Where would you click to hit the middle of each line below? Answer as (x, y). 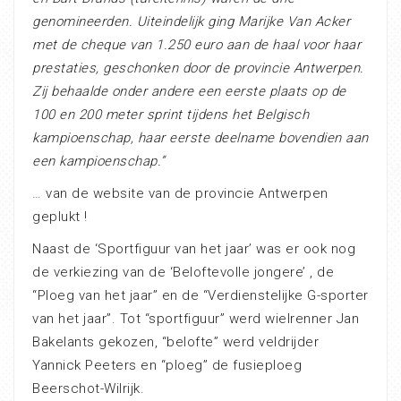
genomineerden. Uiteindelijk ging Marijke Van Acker (191, 22)
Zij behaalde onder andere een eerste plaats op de (189, 92)
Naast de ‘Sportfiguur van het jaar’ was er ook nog (194, 249)
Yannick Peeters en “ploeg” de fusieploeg (167, 366)
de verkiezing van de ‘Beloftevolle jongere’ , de (183, 273)
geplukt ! (60, 217)
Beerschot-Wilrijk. (88, 389)
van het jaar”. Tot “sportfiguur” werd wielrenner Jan (196, 319)
